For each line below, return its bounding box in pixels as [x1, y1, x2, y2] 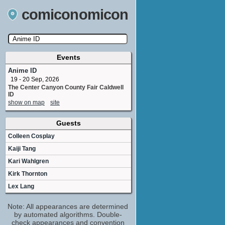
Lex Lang [8, 183, 34, 190]
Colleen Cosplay [8, 133, 55, 140]
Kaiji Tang [8, 145, 36, 152]
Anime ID [8, 67, 37, 74]
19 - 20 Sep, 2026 [11, 76, 59, 83]
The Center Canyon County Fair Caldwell [8, 84, 124, 91]
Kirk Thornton [8, 170, 47, 177]
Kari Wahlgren [8, 158, 49, 165]
